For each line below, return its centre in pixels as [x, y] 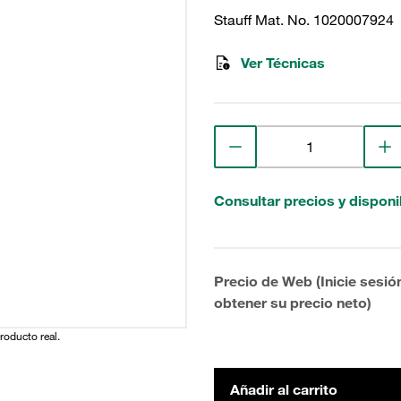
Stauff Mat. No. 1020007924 [304, 20]
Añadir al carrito [284, 389]
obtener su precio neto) [293, 303]
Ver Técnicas [283, 63]
